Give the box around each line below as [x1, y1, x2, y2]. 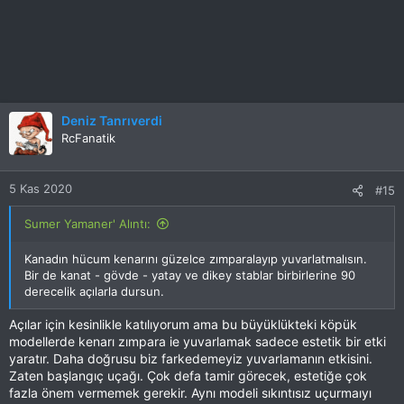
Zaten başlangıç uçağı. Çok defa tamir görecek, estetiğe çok [9, 368, 367, 383]
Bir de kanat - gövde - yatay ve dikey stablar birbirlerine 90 [24, 268, 355, 282]
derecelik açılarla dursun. [24, 284, 164, 298]
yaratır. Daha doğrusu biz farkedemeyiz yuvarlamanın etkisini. [9, 351, 372, 366]
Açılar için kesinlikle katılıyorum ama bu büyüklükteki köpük [9, 317, 357, 332]
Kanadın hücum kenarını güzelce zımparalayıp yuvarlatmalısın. [24, 252, 367, 266]
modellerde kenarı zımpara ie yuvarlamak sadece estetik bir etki [9, 334, 386, 349]
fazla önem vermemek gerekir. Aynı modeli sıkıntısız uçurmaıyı [9, 385, 372, 400]
